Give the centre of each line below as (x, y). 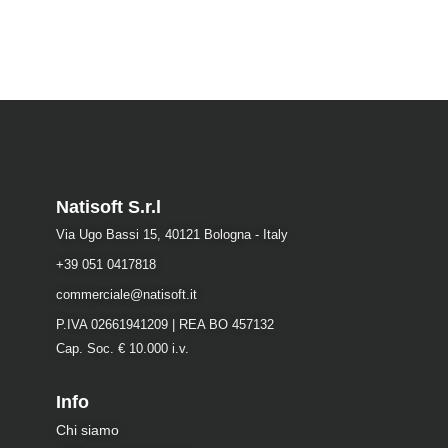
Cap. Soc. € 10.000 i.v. (122, 348)
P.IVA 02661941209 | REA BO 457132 (164, 324)
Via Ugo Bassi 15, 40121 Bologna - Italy (171, 234)
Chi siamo (87, 429)
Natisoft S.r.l (108, 206)
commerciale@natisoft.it (126, 294)
